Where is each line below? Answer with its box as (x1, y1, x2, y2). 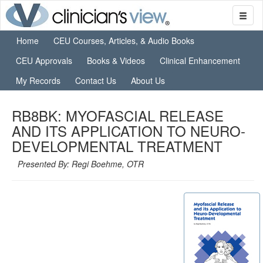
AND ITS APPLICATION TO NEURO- (12, 120, 245, 141)
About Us (131, 75, 165, 86)
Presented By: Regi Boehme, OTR (18, 158, 144, 170)
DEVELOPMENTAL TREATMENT (12, 136, 222, 156)
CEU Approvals (16, 55, 72, 66)
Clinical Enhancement (160, 55, 240, 66)
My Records (16, 75, 60, 86)
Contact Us (75, 75, 116, 86)
